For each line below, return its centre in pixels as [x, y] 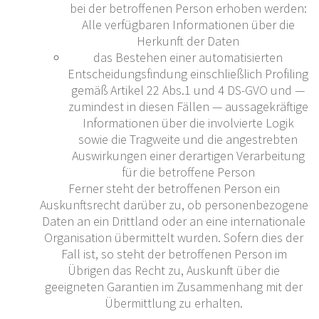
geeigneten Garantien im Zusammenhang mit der [174, 286]
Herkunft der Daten [188, 41]
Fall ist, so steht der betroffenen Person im [174, 253]
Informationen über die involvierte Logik [188, 122]
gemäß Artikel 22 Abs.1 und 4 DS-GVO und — [188, 90]
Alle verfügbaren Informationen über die [188, 24]
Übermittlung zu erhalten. [174, 303]
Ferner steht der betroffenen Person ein [174, 188]
